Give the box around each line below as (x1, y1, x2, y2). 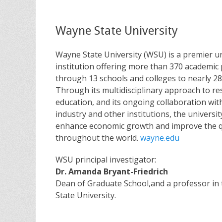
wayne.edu (140, 132, 179, 144)
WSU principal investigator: (55, 154, 156, 166)
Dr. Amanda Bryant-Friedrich (55, 166, 168, 177)
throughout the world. (55, 132, 140, 144)
